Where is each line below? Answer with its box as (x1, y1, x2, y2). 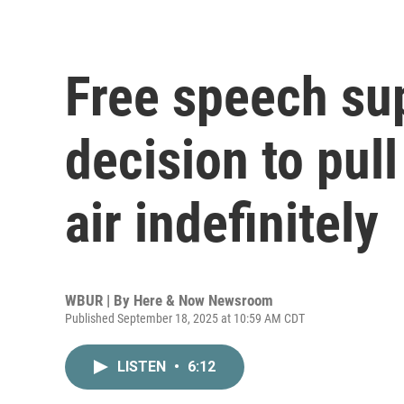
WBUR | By (65, 290, 133, 309)
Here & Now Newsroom (133, 290, 273, 309)
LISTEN (117, 357, 170, 375)
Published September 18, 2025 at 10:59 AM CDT (65, 310, 305, 326)
